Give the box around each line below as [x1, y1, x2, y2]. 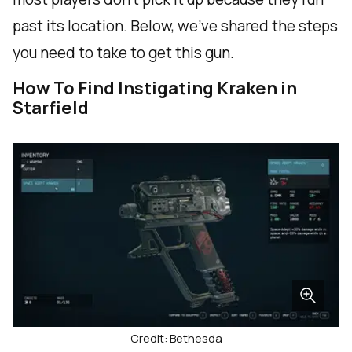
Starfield [13, 96, 89, 120]
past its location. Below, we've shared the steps [13, 16, 338, 37]
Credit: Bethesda [130, 331, 222, 346]
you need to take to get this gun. [13, 42, 234, 64]
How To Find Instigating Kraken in [13, 76, 297, 101]
